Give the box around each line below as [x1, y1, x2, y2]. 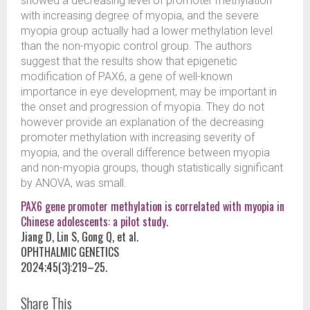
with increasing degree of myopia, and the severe [21, 9, 259, 22]
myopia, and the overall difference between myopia [21, 146, 270, 159]
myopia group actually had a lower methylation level [21, 24, 273, 37]
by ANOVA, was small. [21, 176, 127, 190]
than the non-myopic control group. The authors [21, 39, 252, 53]
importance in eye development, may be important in [21, 85, 277, 98]
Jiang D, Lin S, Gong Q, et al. [21, 228, 138, 245]
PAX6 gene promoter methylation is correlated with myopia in [21, 198, 284, 215]
